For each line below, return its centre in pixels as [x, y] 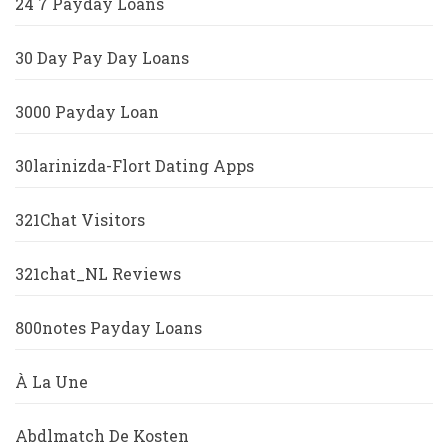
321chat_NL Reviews [98, 274]
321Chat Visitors [80, 220]
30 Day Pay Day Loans [102, 58]
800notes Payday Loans [108, 328]
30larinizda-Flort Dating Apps [134, 166]
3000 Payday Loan [87, 112]
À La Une [51, 382]
